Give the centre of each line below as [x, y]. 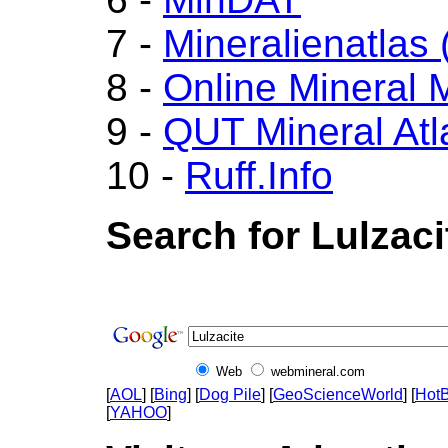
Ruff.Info [259, 175]
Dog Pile [230, 394]
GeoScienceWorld [338, 394]
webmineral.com [318, 371]
